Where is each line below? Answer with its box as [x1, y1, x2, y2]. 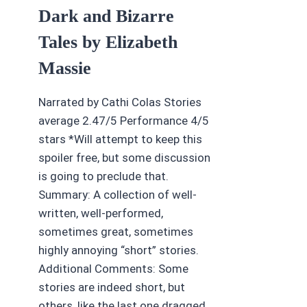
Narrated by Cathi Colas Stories [38, 95, 201, 110]
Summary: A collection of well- [38, 188, 197, 202]
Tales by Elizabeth [38, 32, 177, 53]
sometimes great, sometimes [38, 225, 193, 239]
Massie [38, 58, 91, 79]
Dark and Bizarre [38, 6, 174, 27]
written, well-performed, [38, 206, 163, 221]
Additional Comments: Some [38, 262, 188, 276]
